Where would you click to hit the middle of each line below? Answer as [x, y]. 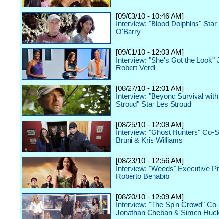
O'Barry [128, 32]
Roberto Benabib [142, 176]
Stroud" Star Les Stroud [153, 104]
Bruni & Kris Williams [149, 140]
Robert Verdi [136, 68]
